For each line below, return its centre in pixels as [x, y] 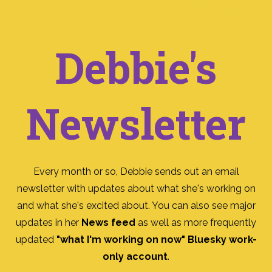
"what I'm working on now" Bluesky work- [156, 240]
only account [135, 257]
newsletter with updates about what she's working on [136, 189]
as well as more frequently [196, 223]
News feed [108, 223]
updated [36, 240]
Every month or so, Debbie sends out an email [136, 172]
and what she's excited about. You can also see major [136, 206]
